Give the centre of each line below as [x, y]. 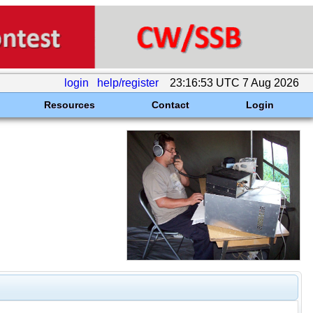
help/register [128, 83]
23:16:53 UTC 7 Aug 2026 [234, 83]
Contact [170, 105]
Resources [69, 105]
